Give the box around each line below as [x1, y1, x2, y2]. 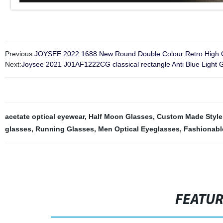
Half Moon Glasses [88, 112, 153, 120]
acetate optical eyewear [4, 112, 85, 120]
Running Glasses [35, 125, 94, 133]
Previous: [4, 50, 34, 58]
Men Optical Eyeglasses [98, 125, 180, 133]
